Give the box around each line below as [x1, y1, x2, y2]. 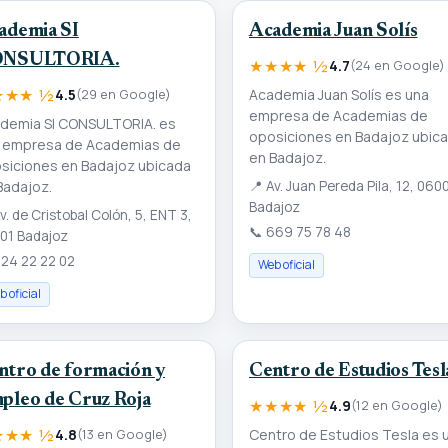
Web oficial [258, 256, 315, 274]
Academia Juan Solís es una [249, 85, 429, 105]
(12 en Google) [350, 396, 443, 415]
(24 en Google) [349, 56, 445, 75]
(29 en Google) [75, 85, 171, 104]
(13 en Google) [76, 425, 168, 444]
